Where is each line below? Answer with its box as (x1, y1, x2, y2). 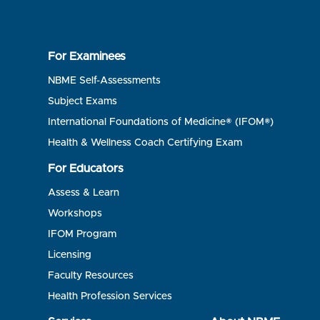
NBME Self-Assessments (48, 75, 161, 86)
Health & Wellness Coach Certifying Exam (48, 137, 243, 148)
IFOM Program (48, 229, 117, 239)
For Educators (48, 162, 124, 174)
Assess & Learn (48, 187, 120, 198)
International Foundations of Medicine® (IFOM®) (48, 116, 274, 127)
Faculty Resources (48, 270, 134, 281)
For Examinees (48, 50, 126, 62)
